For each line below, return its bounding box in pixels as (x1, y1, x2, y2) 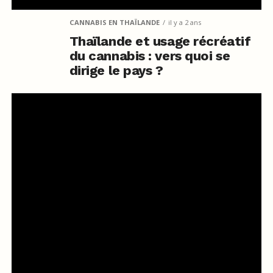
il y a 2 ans (168, 17, 201, 27)
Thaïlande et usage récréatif (69, 33, 251, 49)
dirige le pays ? (69, 62, 163, 78)
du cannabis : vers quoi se (69, 48, 230, 63)
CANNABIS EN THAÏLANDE (69, 17, 160, 27)
